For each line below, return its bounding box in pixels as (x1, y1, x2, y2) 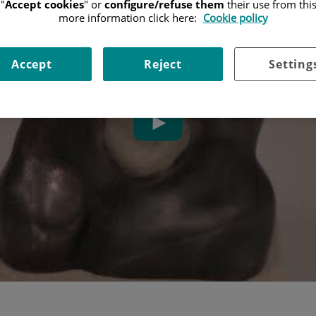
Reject (144, 56, 182, 72)
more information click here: (58, 11, 200, 25)
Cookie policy (202, 11, 268, 25)
